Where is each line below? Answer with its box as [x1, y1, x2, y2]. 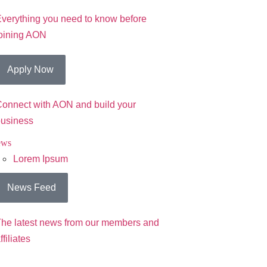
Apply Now [7, 64, 54, 75]
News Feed [7, 182, 56, 193]
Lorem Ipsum [13, 154, 68, 164]
